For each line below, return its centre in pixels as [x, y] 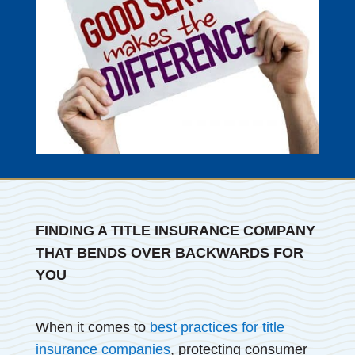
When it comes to [92, 327]
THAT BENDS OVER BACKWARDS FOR [169, 252]
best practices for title [217, 327]
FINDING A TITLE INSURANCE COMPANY [175, 230]
